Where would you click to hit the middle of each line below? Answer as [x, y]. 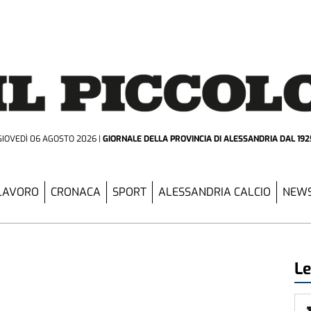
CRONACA [76, 192]
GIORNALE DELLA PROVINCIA [158, 138]
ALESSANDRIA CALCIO [215, 192]
